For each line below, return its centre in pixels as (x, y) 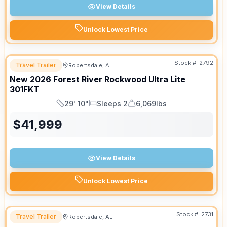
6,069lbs (151, 103)
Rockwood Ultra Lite (145, 79)
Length (67, 108)
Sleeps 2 (112, 103)
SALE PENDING (180, 69)
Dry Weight (146, 108)
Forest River (78, 79)
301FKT (25, 89)
